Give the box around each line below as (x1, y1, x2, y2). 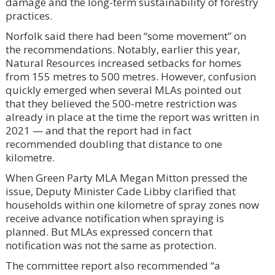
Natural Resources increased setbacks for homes (5, 55, 241, 70)
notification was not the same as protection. (5, 238, 216, 252)
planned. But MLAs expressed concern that (5, 224, 212, 239)
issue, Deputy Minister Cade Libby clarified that (5, 184, 236, 198)
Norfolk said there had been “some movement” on (5, 28, 246, 43)
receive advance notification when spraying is (5, 211, 224, 225)
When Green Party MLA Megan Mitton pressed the (5, 170, 247, 185)
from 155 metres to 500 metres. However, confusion (5, 69, 256, 83)
